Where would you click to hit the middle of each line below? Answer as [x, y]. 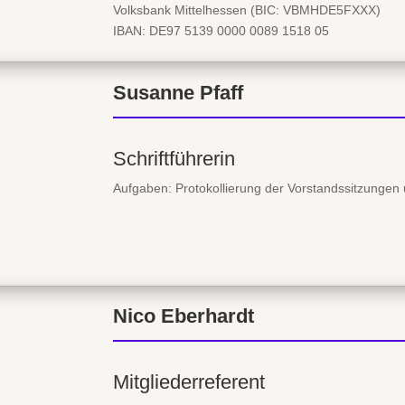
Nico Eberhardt [184, 316]
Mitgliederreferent [189, 382]
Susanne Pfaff [178, 92]
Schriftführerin [174, 158]
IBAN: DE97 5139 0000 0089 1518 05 [221, 30]
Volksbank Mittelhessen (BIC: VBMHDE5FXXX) [247, 9]
